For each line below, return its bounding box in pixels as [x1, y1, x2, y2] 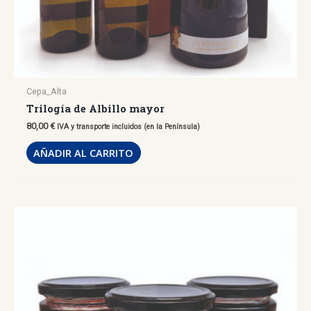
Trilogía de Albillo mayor [26, 101, 165, 115]
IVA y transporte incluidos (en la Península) [56, 122, 200, 132]
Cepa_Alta [26, 85, 67, 96]
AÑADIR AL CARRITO [33, 146, 134, 160]
